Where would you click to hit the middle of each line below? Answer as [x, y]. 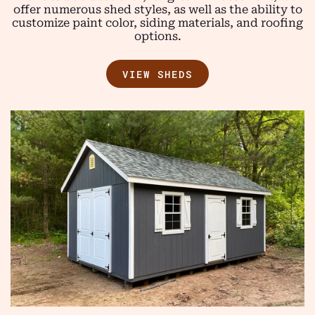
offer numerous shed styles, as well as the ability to [157, 10]
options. [157, 37]
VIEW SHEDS [157, 74]
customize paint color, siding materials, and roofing [157, 23]
